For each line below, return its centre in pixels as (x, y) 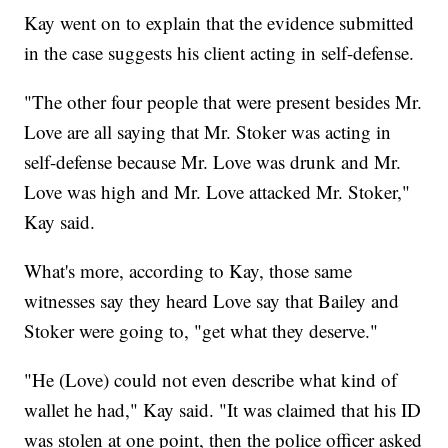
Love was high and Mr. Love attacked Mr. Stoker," (217, 192)
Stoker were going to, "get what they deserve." (201, 331)
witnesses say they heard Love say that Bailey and (212, 301)
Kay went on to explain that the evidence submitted (219, 23)
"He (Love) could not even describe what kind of (211, 380)
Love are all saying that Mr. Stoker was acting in (208, 132)
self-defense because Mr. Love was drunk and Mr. (213, 162)
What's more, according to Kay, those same (188, 271)
